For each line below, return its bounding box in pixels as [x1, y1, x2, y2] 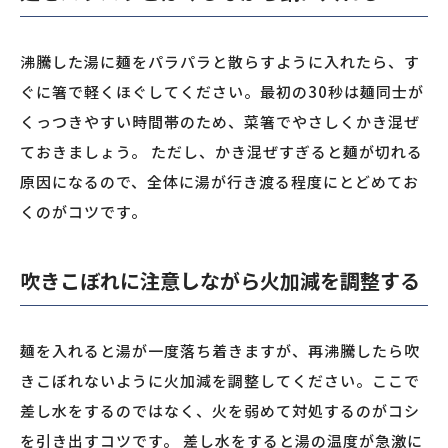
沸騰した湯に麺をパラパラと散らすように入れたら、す [20, 51, 420, 73]
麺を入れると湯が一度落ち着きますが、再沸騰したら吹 [20, 340, 420, 362]
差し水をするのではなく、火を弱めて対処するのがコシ [20, 400, 420, 422]
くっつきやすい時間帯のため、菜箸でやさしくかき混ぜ [20, 111, 420, 133]
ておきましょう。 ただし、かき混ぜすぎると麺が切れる [20, 141, 423, 163]
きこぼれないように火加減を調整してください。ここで [20, 370, 420, 392]
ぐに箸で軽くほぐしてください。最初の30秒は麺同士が [20, 81, 424, 103]
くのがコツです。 [20, 201, 147, 223]
